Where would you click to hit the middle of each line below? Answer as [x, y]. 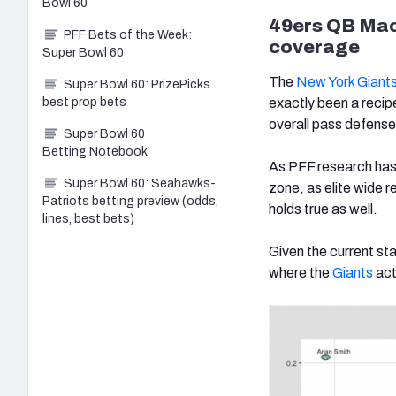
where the [301, 272]
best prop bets [84, 102]
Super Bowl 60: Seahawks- [140, 183]
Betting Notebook [95, 151]
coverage [314, 46]
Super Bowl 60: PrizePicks [137, 84]
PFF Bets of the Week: [128, 34]
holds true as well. [323, 209]
